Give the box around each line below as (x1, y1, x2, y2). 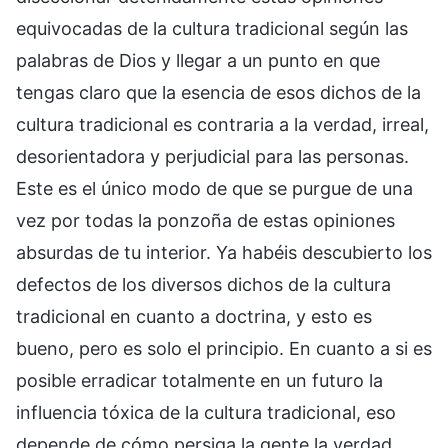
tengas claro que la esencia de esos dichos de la (16, 81, 421, 103)
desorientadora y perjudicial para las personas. (16, 145, 409, 167)
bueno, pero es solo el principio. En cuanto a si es (16, 337, 432, 359)
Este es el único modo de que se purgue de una (16, 177, 413, 199)
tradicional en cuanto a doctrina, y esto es (16, 305, 372, 327)
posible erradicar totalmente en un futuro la (16, 369, 383, 391)
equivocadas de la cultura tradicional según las (16, 17, 408, 39)
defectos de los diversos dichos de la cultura (16, 273, 391, 295)
